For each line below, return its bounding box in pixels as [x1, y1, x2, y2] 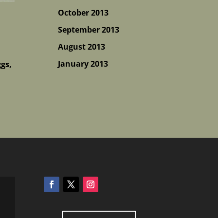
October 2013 [58, 7, 109, 18]
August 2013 [58, 41, 106, 52]
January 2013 [58, 58, 109, 69]
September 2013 [58, 24, 120, 35]
